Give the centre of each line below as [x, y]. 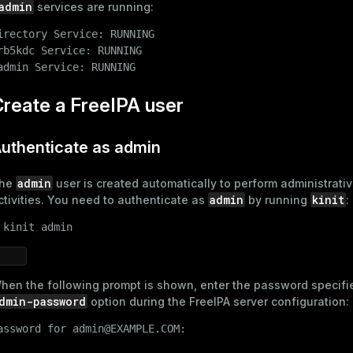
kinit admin [38, 227]
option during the [138, 301]
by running [278, 199]
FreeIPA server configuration [268, 301]
